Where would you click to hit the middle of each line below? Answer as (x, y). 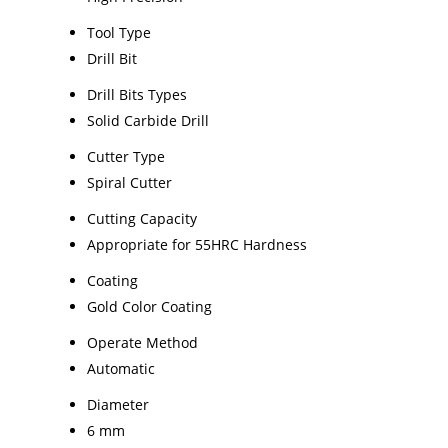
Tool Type (119, 32)
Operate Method (142, 342)
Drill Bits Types (137, 94)
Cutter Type (126, 156)
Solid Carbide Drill (148, 120)
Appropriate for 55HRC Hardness (197, 244)
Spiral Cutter (129, 182)
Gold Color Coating (149, 306)
